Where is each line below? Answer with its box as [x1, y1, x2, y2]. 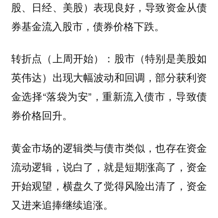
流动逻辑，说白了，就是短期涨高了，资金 [11, 160, 207, 174]
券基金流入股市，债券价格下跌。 [11, 18, 164, 33]
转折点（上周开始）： [11, 51, 114, 66]
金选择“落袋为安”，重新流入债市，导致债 [11, 89, 207, 104]
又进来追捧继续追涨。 [11, 198, 113, 212]
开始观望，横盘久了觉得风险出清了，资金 [11, 179, 207, 193]
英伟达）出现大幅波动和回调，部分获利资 [11, 70, 207, 85]
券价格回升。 [11, 108, 73, 123]
